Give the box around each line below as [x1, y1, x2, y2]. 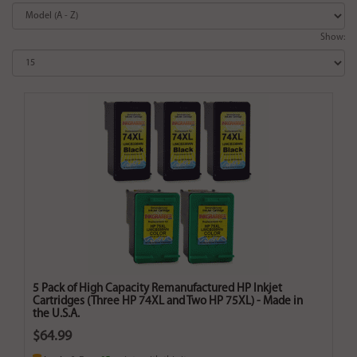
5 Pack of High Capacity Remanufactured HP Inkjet [33, 283, 282, 296]
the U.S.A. [33, 308, 80, 321]
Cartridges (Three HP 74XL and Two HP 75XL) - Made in [33, 296, 303, 308]
